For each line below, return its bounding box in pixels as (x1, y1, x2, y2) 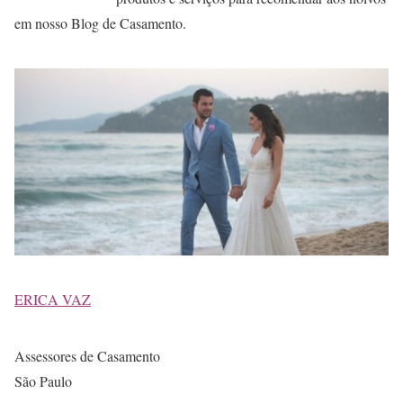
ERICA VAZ (14, 289, 91, 309)
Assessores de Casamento (14, 345, 160, 365)
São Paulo (14, 371, 72, 390)
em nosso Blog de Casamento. (14, 13, 186, 32)
